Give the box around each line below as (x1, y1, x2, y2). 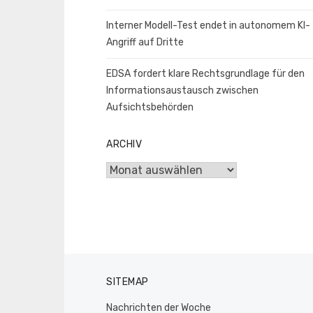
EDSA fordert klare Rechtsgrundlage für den (106, 68, 305, 80)
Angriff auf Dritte (106, 36, 184, 48)
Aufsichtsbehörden (106, 101, 194, 113)
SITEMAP (106, 275, 149, 288)
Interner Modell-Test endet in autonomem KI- (106, 20, 310, 31)
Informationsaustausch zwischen (106, 85, 259, 96)
